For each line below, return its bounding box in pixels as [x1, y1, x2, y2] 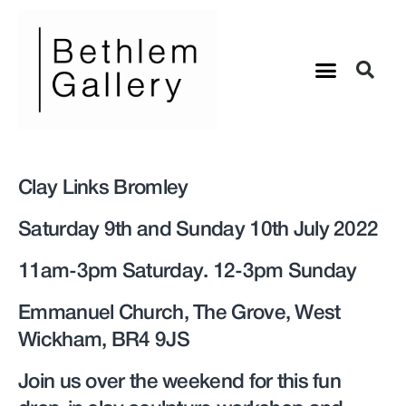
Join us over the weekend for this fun [18, 365, 342, 399]
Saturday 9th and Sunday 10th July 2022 [18, 213, 379, 246]
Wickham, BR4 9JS [18, 324, 189, 357]
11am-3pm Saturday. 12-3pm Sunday [18, 255, 357, 288]
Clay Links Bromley [18, 171, 188, 205]
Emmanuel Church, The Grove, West [18, 296, 341, 330]
